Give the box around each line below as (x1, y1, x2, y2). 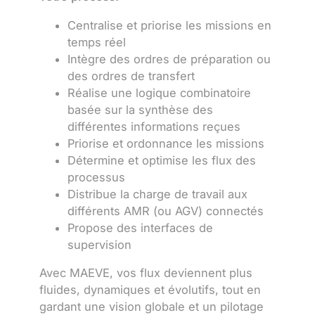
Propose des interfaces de (67, 220, 213, 235)
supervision (67, 237, 131, 252)
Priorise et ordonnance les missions (67, 136, 264, 150)
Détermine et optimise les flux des (67, 153, 256, 167)
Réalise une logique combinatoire (67, 85, 251, 100)
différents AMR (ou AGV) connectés (67, 203, 264, 218)
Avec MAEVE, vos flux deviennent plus (39, 266, 252, 281)
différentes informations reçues (67, 119, 240, 134)
